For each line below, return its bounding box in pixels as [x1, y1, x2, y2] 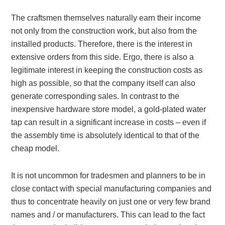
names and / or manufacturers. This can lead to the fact [11, 210, 205, 219]
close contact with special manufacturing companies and [11, 184, 212, 193]
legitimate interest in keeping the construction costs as [11, 66, 203, 74]
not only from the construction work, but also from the [11, 27, 197, 35]
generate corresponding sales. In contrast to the [11, 92, 180, 100]
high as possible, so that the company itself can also [11, 79, 196, 87]
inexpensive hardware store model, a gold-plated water [11, 105, 206, 114]
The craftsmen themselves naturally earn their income [11, 14, 201, 22]
